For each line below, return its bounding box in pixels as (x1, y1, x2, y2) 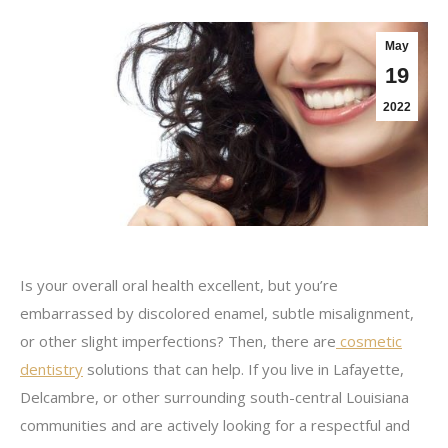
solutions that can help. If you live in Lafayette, (83, 359, 404, 379)
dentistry (20, 359, 83, 379)
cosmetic (336, 331, 402, 351)
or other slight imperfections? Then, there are (20, 331, 336, 351)
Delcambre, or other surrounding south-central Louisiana (20, 387, 409, 407)
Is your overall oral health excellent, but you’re (20, 275, 338, 295)
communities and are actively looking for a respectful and (20, 415, 410, 435)
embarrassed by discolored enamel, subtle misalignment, (20, 303, 414, 323)
